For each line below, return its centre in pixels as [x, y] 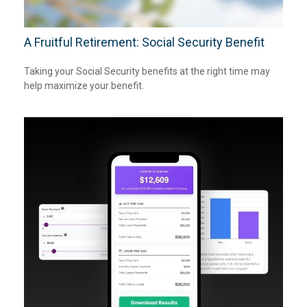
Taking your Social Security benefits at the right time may [147, 71]
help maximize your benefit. [84, 85]
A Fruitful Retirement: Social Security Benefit [144, 42]
